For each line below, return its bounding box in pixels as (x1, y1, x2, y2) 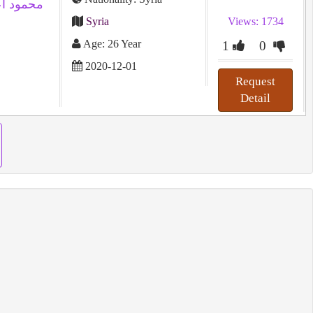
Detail (240, 92, 271, 105)
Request (235, 75, 276, 88)
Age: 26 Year (80, 38, 141, 50)
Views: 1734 (227, 15, 284, 27)
